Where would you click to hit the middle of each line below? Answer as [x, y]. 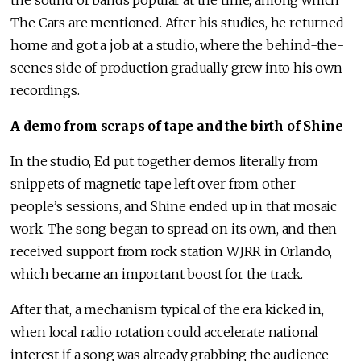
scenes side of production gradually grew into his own [176, 68]
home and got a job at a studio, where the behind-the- [177, 46]
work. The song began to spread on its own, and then [174, 229]
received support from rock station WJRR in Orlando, [172, 252]
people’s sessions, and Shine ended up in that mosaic [174, 207]
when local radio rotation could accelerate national [165, 332]
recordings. [45, 91]
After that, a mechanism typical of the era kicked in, [167, 310]
